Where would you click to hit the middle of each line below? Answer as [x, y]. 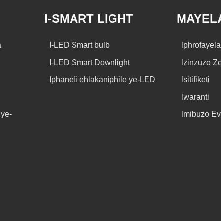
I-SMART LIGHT [89, 18]
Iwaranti [196, 97]
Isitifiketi [196, 79]
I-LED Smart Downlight [89, 62]
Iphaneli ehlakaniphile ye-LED [102, 79]
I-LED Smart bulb [79, 45]
